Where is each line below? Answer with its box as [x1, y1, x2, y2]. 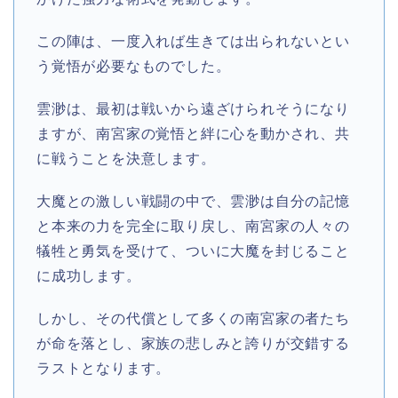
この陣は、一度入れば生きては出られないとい [36, 34, 350, 50]
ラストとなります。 [36, 361, 171, 377]
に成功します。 [36, 268, 141, 284]
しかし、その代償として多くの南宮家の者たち [36, 311, 350, 327]
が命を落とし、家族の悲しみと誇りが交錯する [36, 336, 350, 352]
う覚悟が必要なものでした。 [36, 59, 231, 75]
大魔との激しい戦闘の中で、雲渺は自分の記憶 [36, 194, 350, 210]
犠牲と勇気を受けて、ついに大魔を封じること [36, 243, 350, 259]
